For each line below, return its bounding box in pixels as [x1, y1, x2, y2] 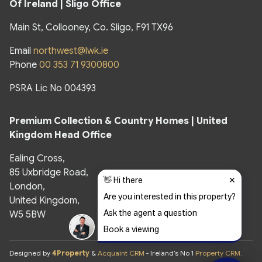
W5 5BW [9, 208, 46, 220]
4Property [52, 248, 89, 257]
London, [9, 180, 45, 192]
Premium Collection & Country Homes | [9, 115, 196, 127]
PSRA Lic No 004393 [9, 82, 96, 94]
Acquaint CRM [98, 248, 144, 257]
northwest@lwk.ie [33, 44, 108, 57]
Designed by [9, 248, 52, 257]
